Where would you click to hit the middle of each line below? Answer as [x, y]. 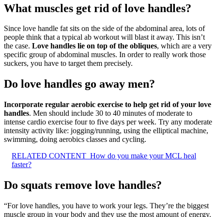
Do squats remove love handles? [83, 185]
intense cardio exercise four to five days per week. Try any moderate [108, 122]
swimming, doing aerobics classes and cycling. [75, 139]
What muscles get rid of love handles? [98, 8]
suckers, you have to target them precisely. [68, 63]
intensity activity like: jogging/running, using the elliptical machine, [106, 131]
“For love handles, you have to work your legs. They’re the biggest [106, 206]
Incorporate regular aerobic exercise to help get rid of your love [108, 105]
